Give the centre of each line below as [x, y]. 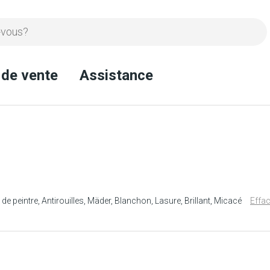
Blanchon [133, 200]
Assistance [116, 75]
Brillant [197, 200]
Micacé [228, 200]
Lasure [168, 200]
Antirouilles [63, 200]
